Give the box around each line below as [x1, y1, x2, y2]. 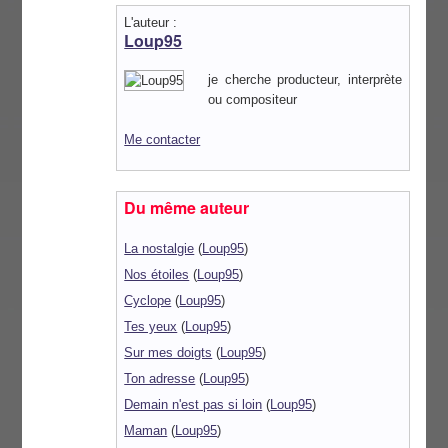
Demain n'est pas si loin [124, 397, 263, 413]
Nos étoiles [124, 267, 190, 283]
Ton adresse [124, 371, 196, 387]
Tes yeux [124, 319, 178, 335]
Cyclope [124, 293, 172, 309]
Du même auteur [124, 195, 250, 219]
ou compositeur [208, 91, 298, 107]
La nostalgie [124, 241, 195, 257]
